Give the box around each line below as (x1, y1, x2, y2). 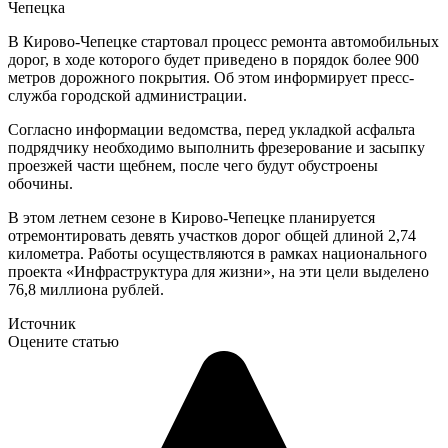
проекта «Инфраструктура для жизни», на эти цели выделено (8, 262, 429, 280)
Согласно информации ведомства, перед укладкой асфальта (8, 120, 415, 138)
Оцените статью (8, 332, 119, 350)
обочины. (8, 174, 73, 192)
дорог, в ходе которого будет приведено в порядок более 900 (8, 50, 419, 68)
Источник (8, 314, 76, 332)
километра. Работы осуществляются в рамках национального (8, 244, 427, 262)
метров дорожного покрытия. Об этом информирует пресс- (8, 68, 414, 86)
